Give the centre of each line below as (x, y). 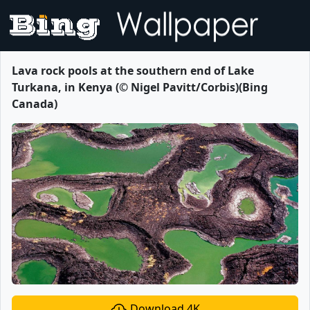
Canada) (35, 104)
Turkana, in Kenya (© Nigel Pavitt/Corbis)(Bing (140, 87)
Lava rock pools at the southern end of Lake (133, 71)
